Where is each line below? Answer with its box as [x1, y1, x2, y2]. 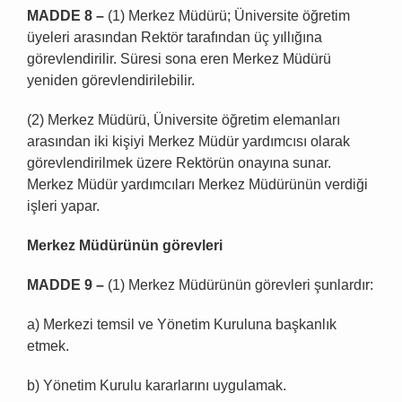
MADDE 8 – [27, 8, 104, 24]
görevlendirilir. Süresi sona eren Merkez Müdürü [27, 51, 331, 67]
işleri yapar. [27, 198, 100, 214]
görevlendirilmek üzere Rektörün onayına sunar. [27, 155, 331, 171]
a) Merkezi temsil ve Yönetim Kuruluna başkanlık [27, 317, 336, 333]
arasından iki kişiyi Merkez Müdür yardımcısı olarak [27, 134, 350, 150]
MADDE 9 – [27, 277, 108, 293]
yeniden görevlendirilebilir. [27, 73, 195, 89]
